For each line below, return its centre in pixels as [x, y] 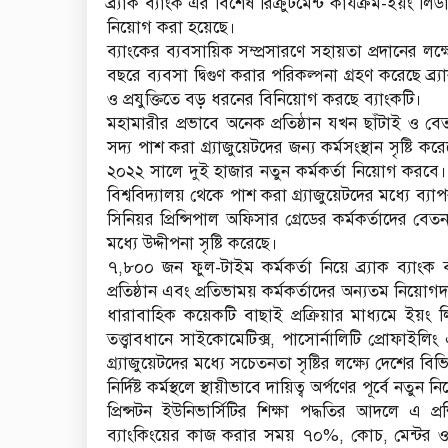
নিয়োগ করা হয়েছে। [171, 28]
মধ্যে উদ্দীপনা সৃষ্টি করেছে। [192, 244]
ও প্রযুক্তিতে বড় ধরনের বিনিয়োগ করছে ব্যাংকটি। [264, 100]
